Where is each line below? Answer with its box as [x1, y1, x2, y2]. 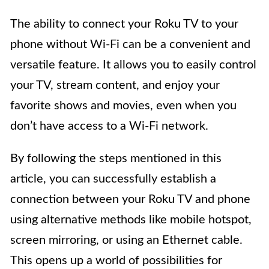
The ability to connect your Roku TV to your [10, 18, 238, 31]
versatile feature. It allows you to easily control [10, 59, 256, 71]
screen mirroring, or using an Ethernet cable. [10, 234, 243, 247]
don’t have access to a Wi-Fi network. [10, 120, 208, 133]
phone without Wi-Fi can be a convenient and [10, 38, 250, 51]
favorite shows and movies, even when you [10, 100, 237, 112]
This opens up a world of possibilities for [10, 255, 222, 267]
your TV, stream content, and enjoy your [10, 79, 220, 92]
